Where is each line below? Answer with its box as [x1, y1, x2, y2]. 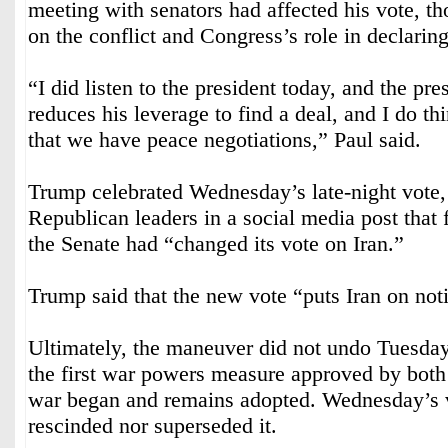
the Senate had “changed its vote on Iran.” [28, 231, 404, 256]
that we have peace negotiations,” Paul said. [28, 127, 421, 152]
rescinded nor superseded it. [28, 413, 277, 438]
